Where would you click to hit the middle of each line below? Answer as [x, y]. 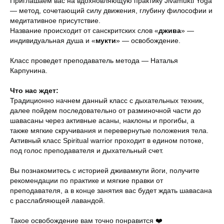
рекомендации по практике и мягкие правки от [86, 180]
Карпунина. [29, 70]
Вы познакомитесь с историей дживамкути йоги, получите [105, 170]
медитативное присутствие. [55, 20]
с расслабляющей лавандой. [57, 200]
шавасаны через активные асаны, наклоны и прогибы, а [102, 120]
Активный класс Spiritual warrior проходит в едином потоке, [107, 140]
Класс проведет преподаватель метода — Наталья [94, 60]
